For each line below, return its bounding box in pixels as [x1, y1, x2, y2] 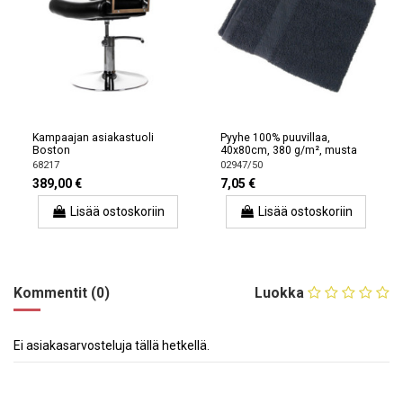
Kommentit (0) [13, 284, 110, 302]
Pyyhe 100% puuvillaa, [220, 131, 330, 145]
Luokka [255, 284, 304, 302]
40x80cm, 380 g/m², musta [220, 144, 357, 157]
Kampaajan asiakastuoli [32, 131, 154, 145]
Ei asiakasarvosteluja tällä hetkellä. [13, 337, 210, 353]
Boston [32, 144, 70, 157]
